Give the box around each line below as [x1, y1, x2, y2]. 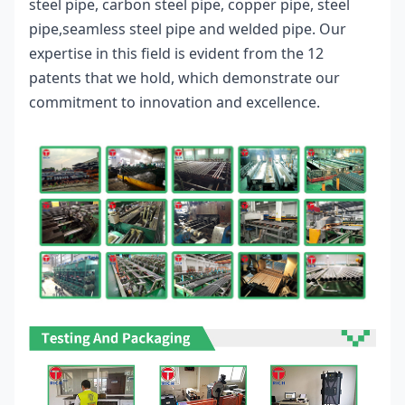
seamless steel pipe [62, 19, 199, 40]
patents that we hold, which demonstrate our [29, 68, 340, 89]
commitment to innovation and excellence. [29, 92, 320, 113]
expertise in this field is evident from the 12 [29, 43, 324, 64]
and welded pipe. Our [199, 19, 346, 40]
